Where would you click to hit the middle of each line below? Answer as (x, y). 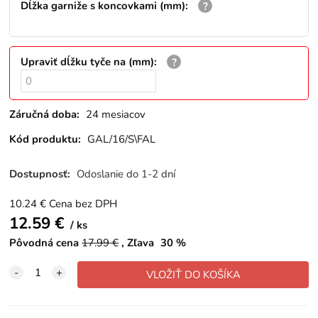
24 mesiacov (116, 115)
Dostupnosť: (42, 174)
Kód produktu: (45, 139)
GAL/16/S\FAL (122, 139)
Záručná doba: (45, 115)
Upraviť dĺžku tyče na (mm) (88, 61)
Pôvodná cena (44, 242)
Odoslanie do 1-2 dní (126, 174)
